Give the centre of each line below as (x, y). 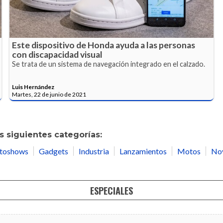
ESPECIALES (111, 190)
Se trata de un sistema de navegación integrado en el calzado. (109, 64)
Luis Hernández (33, 87)
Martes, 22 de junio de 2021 (49, 95)
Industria (94, 151)
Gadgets (54, 151)
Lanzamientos (143, 151)
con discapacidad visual (57, 55)
